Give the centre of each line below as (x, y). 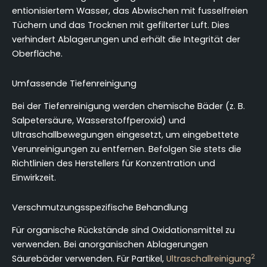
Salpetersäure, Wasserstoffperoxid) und (99, 121)
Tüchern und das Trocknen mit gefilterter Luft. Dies (121, 25)
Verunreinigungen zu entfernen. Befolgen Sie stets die (127, 149)
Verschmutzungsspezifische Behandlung (100, 207)
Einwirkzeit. (34, 178)
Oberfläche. (37, 54)
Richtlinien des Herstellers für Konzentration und (114, 164)
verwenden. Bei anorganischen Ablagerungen (110, 245)
